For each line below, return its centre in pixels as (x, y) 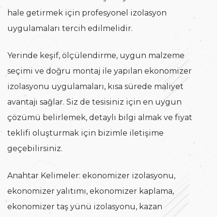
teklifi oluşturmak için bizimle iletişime (85, 133)
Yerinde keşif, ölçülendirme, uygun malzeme (96, 56)
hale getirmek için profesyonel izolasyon (87, 13)
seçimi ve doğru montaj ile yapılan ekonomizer (100, 71)
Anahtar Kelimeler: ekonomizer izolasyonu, (91, 176)
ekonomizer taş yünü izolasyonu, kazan (85, 207)
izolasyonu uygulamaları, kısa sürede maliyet (95, 87)
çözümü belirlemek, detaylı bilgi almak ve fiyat (100, 118)
